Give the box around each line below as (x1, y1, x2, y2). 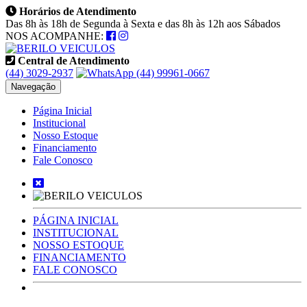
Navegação (11, 82, 56, 92)
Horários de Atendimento (16, 5, 136, 17)
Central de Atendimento (15, 55, 130, 66)
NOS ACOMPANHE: (5, 30, 106, 42)
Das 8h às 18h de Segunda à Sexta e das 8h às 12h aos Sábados (5, 18, 280, 29)
